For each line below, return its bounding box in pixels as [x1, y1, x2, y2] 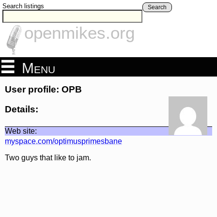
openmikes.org [24, 23, 135, 43]
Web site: [5, 126, 37, 135]
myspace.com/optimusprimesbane [5, 137, 122, 145]
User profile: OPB [5, 84, 82, 95]
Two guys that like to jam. [5, 153, 91, 162]
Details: [5, 104, 38, 114]
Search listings [2, 2, 44, 10]
